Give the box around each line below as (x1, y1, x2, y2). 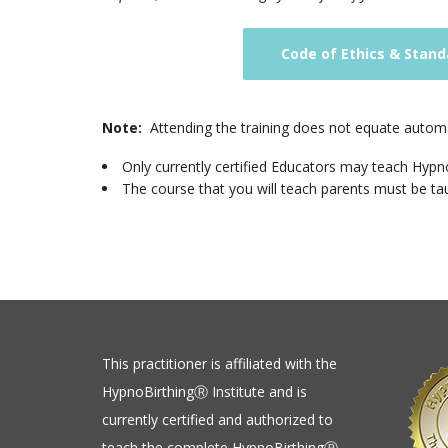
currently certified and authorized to (102, 409, 333, 429)
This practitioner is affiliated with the (102, 353, 337, 373)
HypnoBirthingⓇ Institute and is (102, 381, 307, 401)
